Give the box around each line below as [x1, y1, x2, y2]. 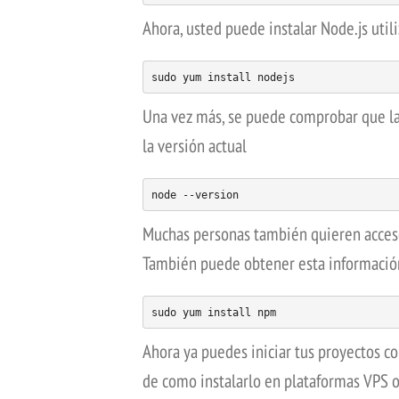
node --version [151, 188, 239, 201]
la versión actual [142, 134, 247, 159]
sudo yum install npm [151, 305, 276, 319]
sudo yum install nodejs [151, 70, 295, 84]
